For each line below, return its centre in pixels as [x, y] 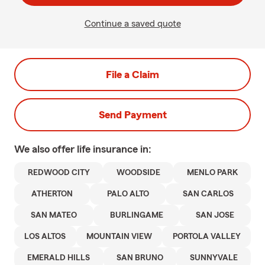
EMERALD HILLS [59, 258]
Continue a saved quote [132, 24]
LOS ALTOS [45, 237]
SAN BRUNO [140, 258]
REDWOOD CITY [59, 173]
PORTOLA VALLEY [206, 237]
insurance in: [122, 149]
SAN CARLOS [209, 194]
